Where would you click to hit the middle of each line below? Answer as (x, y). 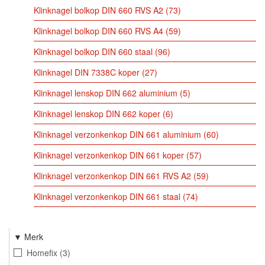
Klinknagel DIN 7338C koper (86, 72)
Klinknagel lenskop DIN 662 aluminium (105, 93)
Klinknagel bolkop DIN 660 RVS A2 (98, 10)
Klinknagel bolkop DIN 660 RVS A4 (98, 31)
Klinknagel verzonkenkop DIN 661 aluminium (117, 135)
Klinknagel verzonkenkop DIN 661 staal (107, 197)
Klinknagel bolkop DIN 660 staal (93, 52)
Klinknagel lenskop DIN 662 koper (97, 114)
